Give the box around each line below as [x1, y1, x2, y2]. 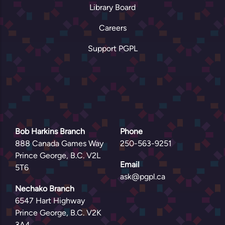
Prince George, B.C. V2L [15, 150, 100, 160]
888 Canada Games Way [15, 138, 103, 148]
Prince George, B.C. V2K [15, 207, 101, 217]
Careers [98, 23, 127, 33]
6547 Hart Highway [15, 195, 85, 205]
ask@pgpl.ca [120, 171, 165, 181]
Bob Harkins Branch [15, 126, 85, 136]
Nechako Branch [15, 183, 74, 193]
